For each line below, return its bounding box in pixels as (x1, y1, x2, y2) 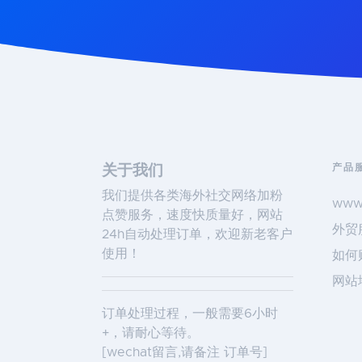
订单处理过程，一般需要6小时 (102, 307, 278, 320)
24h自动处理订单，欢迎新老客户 (102, 228, 293, 241)
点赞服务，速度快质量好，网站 (102, 208, 283, 221)
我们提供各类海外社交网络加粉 (102, 189, 283, 202)
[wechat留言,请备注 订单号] (102, 346, 267, 359)
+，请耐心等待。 (102, 326, 200, 339)
